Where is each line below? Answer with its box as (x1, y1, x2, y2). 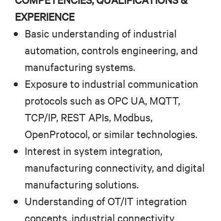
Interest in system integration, (25, 144, 162, 158)
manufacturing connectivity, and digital (25, 160, 205, 175)
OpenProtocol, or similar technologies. (25, 127, 197, 142)
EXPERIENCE (15, 9, 74, 24)
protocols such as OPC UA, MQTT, (25, 93, 180, 108)
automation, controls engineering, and (25, 43, 198, 58)
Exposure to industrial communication (25, 76, 198, 91)
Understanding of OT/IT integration (25, 194, 187, 209)
